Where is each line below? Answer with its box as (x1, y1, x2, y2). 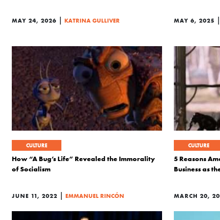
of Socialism (12, 165, 51, 173)
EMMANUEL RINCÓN (65, 192, 124, 199)
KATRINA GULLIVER (64, 17, 120, 24)
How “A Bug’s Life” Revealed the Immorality (12, 154, 155, 163)
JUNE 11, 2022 (12, 192, 57, 199)
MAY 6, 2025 (174, 17, 215, 24)
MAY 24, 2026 (12, 17, 56, 24)
